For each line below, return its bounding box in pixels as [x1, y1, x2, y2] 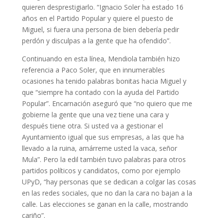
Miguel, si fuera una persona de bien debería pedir [21, 25, 179, 35]
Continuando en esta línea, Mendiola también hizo [21, 54, 180, 64]
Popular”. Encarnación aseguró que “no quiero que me [21, 99, 192, 109]
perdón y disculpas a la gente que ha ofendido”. [21, 36, 171, 46]
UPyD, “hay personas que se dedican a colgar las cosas [21, 177, 196, 187]
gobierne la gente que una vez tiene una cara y [21, 110, 169, 120]
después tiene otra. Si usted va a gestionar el [21, 121, 163, 131]
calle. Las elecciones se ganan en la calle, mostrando [21, 200, 188, 209]
